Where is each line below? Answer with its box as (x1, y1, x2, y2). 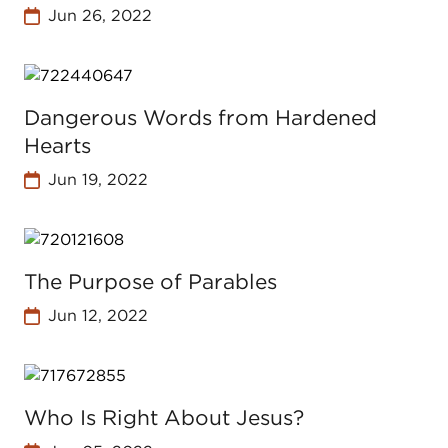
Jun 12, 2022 (47, 306, 148, 325)
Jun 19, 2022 (47, 170, 148, 189)
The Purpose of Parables (24, 269, 277, 294)
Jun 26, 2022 (47, 6, 152, 25)
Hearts (24, 133, 91, 158)
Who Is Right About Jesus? (24, 405, 304, 430)
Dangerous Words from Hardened (24, 105, 377, 130)
